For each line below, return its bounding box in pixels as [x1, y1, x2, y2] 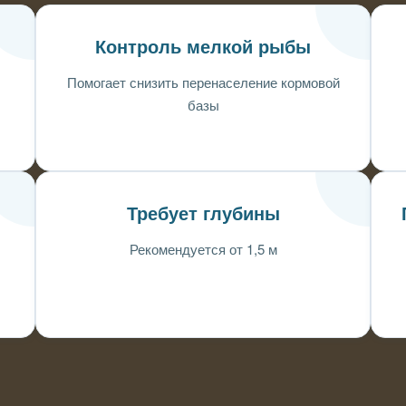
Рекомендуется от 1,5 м [129, 239, 277, 258]
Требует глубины [126, 204, 280, 224]
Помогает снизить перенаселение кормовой [66, 72, 340, 92]
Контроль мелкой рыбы [95, 37, 311, 57]
